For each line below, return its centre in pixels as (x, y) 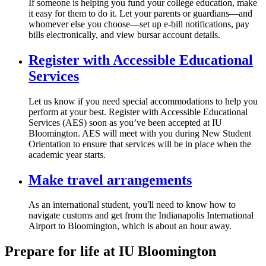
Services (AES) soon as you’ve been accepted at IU (125, 122)
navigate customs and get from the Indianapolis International (141, 216)
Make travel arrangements (110, 180)
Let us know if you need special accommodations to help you (143, 101)
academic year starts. (67, 154)
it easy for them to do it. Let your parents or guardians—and (140, 13)
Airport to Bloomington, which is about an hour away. (130, 226)
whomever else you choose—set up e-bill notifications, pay (139, 24)
